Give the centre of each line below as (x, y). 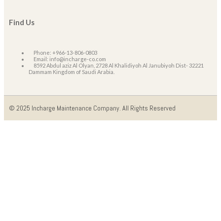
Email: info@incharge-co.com (70, 59)
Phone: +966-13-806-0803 (65, 52)
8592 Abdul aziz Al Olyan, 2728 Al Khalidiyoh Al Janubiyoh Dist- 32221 (119, 65)
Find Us (22, 22)
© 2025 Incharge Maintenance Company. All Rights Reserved (92, 108)
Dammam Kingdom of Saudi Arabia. (72, 72)
